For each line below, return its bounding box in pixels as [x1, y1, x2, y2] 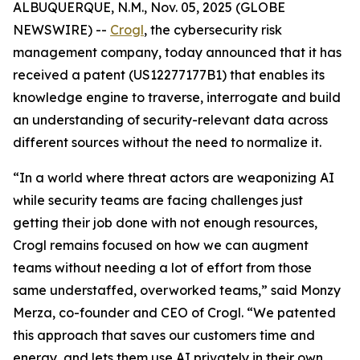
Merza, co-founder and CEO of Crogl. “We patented [13, 305, 336, 321]
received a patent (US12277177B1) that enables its [13, 67, 325, 83]
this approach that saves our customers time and [13, 327, 315, 343]
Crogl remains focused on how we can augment [13, 237, 309, 253]
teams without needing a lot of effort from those [13, 260, 312, 276]
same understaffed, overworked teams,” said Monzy [13, 282, 341, 298]
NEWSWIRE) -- [13, 22, 110, 38]
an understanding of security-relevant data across [13, 112, 328, 128]
